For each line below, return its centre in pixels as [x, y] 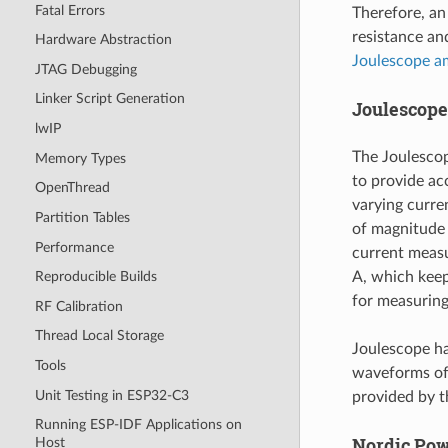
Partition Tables [82, 217]
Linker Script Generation [109, 99]
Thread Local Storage [99, 336]
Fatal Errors [69, 10]
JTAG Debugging [85, 69]
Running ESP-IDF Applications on [138, 425]
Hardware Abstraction [103, 40]
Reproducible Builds [95, 277]
